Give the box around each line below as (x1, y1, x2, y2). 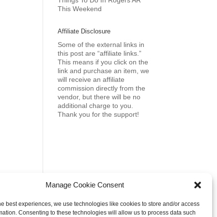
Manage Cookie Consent (45, 181, 124, 189)
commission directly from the (58, 84, 146, 92)
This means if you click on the (58, 58, 149, 66)
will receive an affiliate (58, 76, 125, 83)
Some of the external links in (58, 41, 145, 48)
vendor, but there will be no (58, 93, 141, 101)
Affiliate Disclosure (58, 28, 111, 35)
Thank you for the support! (58, 110, 139, 118)
